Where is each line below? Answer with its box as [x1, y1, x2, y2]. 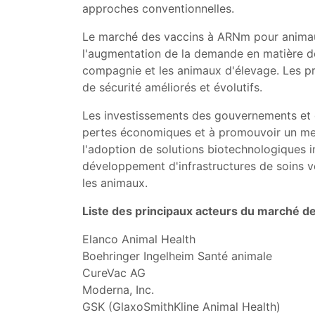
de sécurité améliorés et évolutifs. [82, 80, 262, 94]
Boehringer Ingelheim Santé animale [82, 249, 272, 263]
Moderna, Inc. [82, 283, 154, 297]
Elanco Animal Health [82, 232, 195, 246]
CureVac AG [82, 266, 146, 280]
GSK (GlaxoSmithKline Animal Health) [82, 300, 281, 314]
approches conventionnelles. [82, 1, 234, 15]
